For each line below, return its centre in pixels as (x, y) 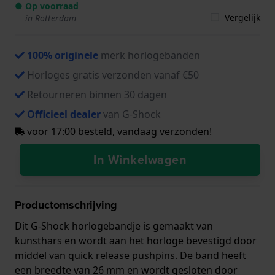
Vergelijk (242, 17)
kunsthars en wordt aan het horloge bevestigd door (136, 240)
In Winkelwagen (140, 159)
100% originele (63, 55)
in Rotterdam (51, 18)
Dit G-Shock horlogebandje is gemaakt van (114, 226)
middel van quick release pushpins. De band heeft (130, 255)
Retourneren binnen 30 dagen (97, 94)
